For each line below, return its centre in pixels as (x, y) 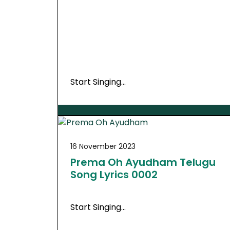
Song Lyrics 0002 (114, 174)
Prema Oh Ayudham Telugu (143, 162)
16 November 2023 (103, 146)
